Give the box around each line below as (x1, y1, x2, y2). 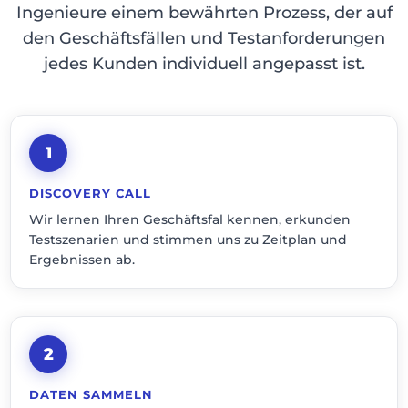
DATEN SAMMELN (29, 387, 154, 402)
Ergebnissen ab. (29, 251, 136, 268)
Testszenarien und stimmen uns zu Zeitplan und (29, 231, 348, 248)
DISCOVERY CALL (29, 186, 152, 200)
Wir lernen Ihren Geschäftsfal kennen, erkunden (29, 211, 352, 228)
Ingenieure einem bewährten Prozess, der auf (15, 3, 393, 23)
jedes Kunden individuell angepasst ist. (43, 54, 365, 74)
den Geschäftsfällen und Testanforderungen (23, 28, 385, 48)
